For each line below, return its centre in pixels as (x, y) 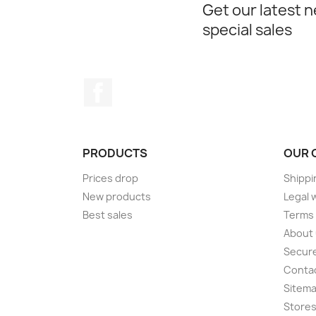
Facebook (138, 86)
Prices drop (110, 178)
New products (117, 197)
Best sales (108, 215)
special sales (247, 30)
